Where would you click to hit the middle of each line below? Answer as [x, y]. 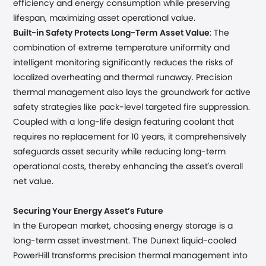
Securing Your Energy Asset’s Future [88, 211]
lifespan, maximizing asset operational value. [104, 18]
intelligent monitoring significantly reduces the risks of [123, 63]
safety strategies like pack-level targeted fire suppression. [132, 107]
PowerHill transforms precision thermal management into [131, 256]
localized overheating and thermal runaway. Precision [123, 78]
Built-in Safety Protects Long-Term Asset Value [112, 33]
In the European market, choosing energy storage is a [123, 226]
